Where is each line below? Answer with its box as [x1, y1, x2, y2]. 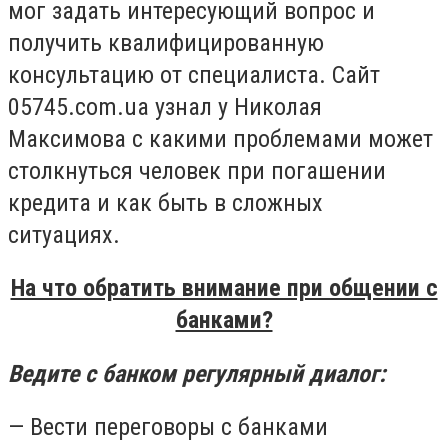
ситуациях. [8, 220, 120, 249]
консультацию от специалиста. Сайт [8, 60, 380, 89]
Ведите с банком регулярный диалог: [8, 359, 386, 388]
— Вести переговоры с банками [8, 413, 328, 442]
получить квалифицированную [8, 28, 324, 57]
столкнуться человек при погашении [8, 156, 386, 185]
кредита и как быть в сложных [8, 188, 323, 217]
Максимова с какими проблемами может [8, 124, 433, 153]
